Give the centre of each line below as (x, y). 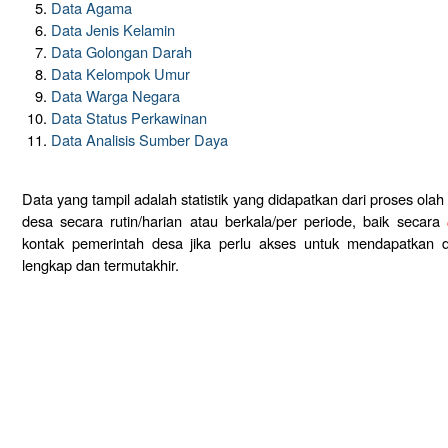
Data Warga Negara (116, 96)
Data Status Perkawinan (129, 118)
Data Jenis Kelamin (113, 30)
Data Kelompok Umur (121, 74)
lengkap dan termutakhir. (100, 264)
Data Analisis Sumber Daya (140, 140)
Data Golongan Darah (122, 52)
